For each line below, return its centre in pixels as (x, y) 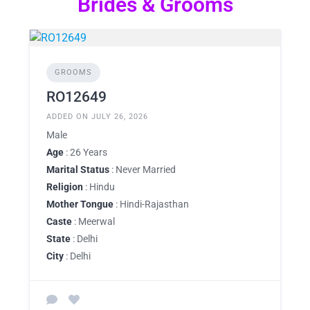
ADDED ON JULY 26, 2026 (97, 117)
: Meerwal (93, 221)
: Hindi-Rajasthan (151, 204)
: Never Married (143, 170)
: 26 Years (85, 152)
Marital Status (78, 170)
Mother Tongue (80, 204)
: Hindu (99, 187)
